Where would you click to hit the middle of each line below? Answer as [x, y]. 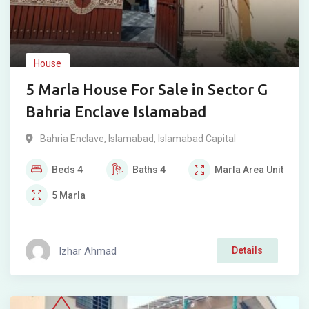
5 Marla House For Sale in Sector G [147, 89]
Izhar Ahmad [88, 251]
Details [247, 250]
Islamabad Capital [197, 139]
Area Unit [263, 170]
